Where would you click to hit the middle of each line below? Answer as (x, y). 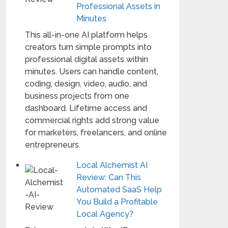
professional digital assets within (87, 59)
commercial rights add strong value (92, 120)
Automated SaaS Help (119, 190)
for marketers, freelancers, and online (96, 133)
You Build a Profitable (117, 202)
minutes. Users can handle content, (92, 72)
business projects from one (77, 96)
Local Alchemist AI (112, 165)
